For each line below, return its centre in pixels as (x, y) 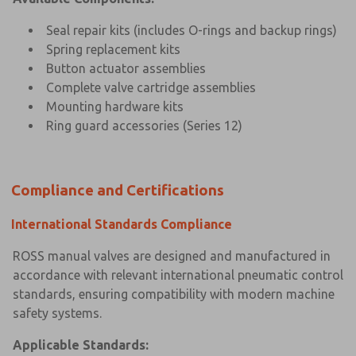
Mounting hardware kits (115, 106)
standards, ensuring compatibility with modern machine (174, 294)
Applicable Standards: (81, 344)
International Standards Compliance (122, 224)
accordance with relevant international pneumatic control (178, 275)
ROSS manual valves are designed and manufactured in (172, 255)
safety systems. (57, 313)
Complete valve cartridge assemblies (151, 87)
